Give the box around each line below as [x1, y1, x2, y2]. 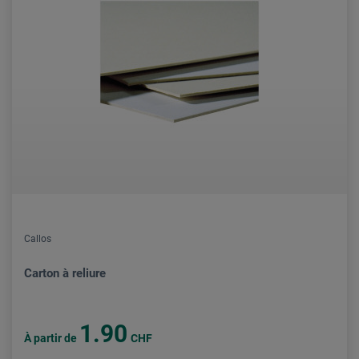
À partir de [24, 332, 79, 345]
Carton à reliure [24, 266, 106, 280]
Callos [24, 233, 51, 244]
